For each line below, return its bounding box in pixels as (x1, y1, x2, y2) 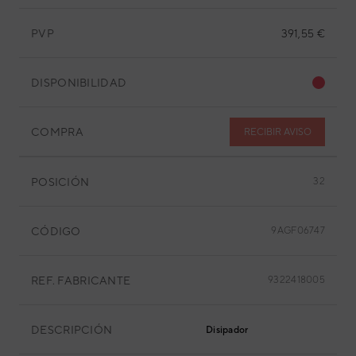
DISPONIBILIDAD (31, 75, 127, 89)
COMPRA (31, 125, 83, 138)
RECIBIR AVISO (243, 126, 311, 137)
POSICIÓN (31, 175, 90, 188)
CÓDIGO (31, 224, 81, 238)
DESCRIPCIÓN (31, 323, 113, 336)
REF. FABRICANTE (31, 273, 131, 287)
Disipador (206, 324, 249, 335)
